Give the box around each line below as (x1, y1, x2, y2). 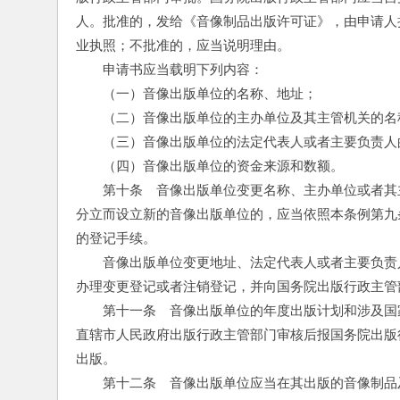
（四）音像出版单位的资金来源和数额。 (76, 158, 344, 173)
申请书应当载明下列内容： (76, 62, 263, 77)
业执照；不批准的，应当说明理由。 (76, 37, 290, 53)
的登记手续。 (76, 230, 156, 246)
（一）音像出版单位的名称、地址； (76, 86, 317, 101)
